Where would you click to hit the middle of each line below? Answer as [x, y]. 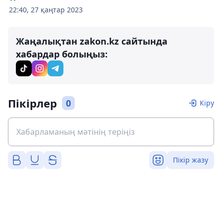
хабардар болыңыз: [62, 54]
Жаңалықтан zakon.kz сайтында [92, 41]
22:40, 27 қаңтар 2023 [46, 10]
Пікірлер [32, 103]
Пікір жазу [191, 160]
